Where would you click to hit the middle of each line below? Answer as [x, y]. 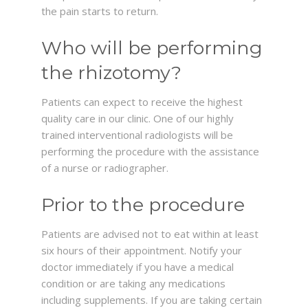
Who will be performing [152, 48]
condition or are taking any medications [133, 283]
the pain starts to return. [100, 11]
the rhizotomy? [111, 73]
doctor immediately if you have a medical [137, 267]
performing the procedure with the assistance [150, 151]
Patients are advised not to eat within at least [150, 234]
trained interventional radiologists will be [137, 135]
